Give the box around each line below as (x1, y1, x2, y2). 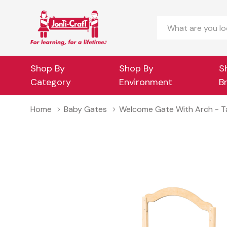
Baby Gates (64, 104, 107, 115)
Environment (119, 76, 173, 88)
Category (30, 76, 71, 88)
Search (157, 17, 186, 29)
